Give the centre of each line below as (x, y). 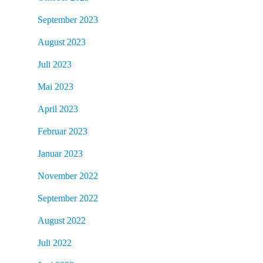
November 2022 (68, 176)
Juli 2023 (55, 64)
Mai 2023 (55, 86)
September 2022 (68, 198)
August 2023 (62, 42)
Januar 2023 (60, 153)
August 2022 (62, 220)
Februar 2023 (63, 131)
